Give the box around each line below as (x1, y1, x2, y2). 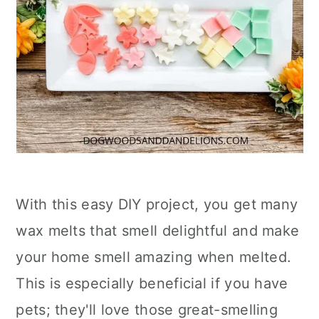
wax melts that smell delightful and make (16, 222, 300, 239)
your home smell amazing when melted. (16, 249, 292, 266)
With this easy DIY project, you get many (16, 196, 298, 213)
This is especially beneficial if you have (16, 275, 288, 292)
